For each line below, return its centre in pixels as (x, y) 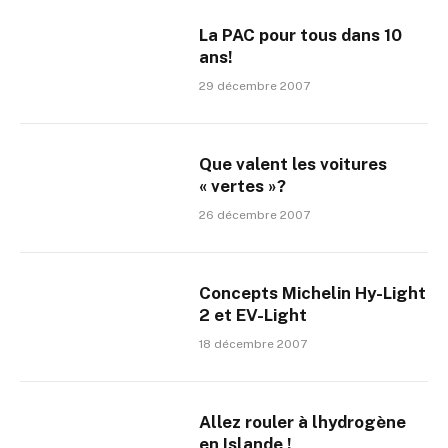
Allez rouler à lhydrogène (303, 422)
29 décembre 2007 (255, 86)
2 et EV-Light (253, 315)
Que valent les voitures (293, 164)
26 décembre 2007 (255, 215)
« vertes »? (243, 186)
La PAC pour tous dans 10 (301, 35)
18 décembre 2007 (253, 344)
